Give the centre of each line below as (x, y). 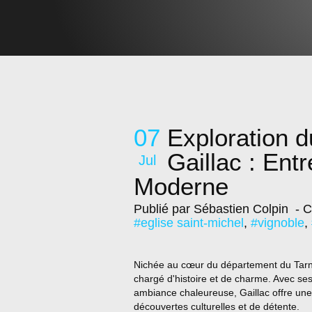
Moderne (181, 186)
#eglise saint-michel (189, 223)
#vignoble (278, 223)
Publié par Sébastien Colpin (211, 209)
